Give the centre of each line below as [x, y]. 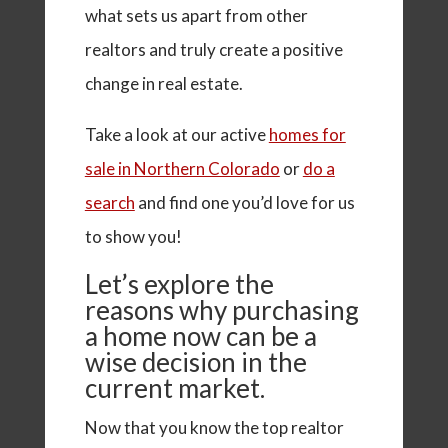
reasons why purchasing [221, 310]
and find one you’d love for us [244, 203]
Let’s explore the [179, 284]
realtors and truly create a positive [213, 50]
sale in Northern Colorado [182, 169]
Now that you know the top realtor [214, 428]
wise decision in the [195, 362]
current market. [174, 388]
